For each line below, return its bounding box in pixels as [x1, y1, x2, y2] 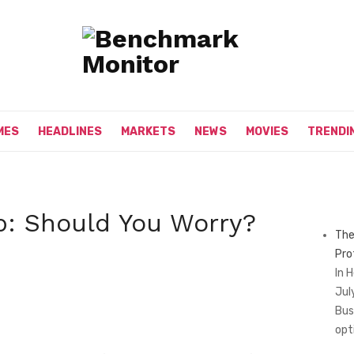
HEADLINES [38, 125, 102, 138]
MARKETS [121, 125, 175, 138]
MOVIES [246, 125, 288, 138]
